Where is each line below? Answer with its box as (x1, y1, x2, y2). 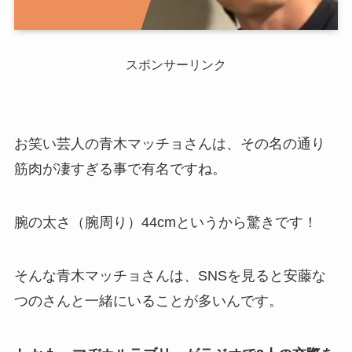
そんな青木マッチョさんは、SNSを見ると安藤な (13, 267, 326, 284)
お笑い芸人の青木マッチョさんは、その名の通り (13, 136, 325, 152)
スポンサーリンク (126, 57, 226, 72)
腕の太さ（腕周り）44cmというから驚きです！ (13, 214, 317, 230)
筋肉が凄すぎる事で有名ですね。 (13, 161, 226, 178)
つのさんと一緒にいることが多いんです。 (13, 292, 283, 309)
